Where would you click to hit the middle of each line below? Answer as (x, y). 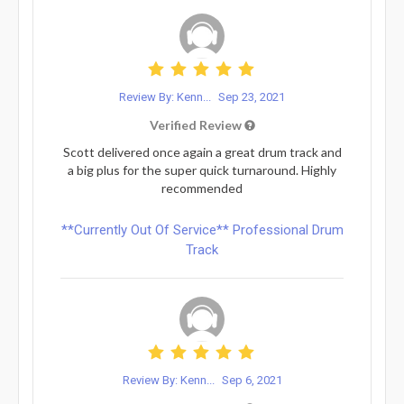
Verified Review (197, 124)
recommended (202, 188)
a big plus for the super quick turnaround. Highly (202, 170)
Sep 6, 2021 (252, 380)
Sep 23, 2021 (252, 96)
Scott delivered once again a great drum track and (202, 151)
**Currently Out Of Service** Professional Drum (202, 230)
